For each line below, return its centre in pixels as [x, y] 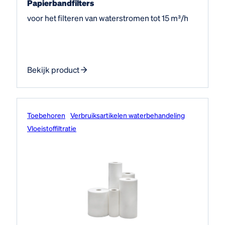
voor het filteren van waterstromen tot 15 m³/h [108, 18]
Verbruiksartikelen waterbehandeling [128, 115]
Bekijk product [53, 69]
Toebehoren [46, 115]
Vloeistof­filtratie [52, 128]
